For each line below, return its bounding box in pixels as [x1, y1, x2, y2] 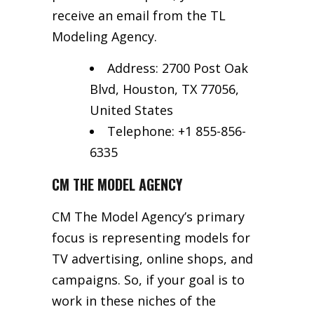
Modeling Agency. [52, 27, 157, 45]
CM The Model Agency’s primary [52, 207, 245, 225]
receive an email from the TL [52, 6, 226, 24]
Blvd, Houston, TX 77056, [90, 80, 239, 97]
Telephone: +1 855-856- [107, 122, 246, 139]
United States [90, 101, 173, 118]
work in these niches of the [52, 292, 216, 309]
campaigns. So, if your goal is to [52, 271, 245, 288]
